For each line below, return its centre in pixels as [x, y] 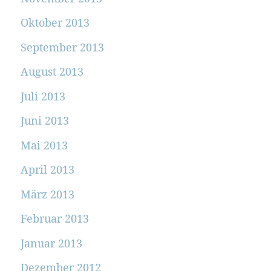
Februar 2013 [54, 219]
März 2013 [47, 194]
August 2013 [52, 72]
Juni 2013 [44, 121]
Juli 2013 [43, 96]
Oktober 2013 [55, 23]
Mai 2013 [44, 145]
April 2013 [47, 170]
